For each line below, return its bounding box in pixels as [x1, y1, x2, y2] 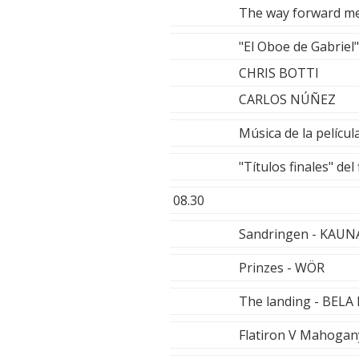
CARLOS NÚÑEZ [239, 91, 336, 109]
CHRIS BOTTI [239, 64, 319, 83]
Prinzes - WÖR [239, 259, 325, 277]
